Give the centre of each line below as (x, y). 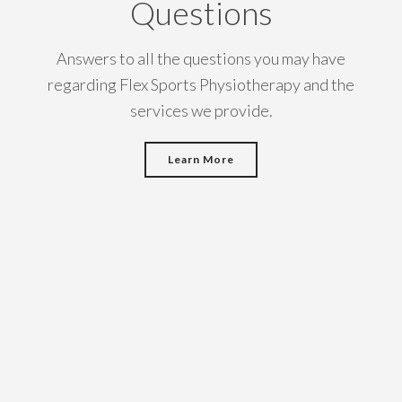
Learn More (201, 159)
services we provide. (201, 110)
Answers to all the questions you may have (201, 58)
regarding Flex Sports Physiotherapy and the (201, 84)
